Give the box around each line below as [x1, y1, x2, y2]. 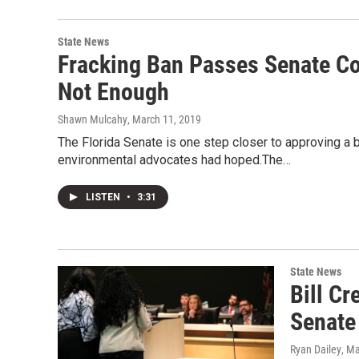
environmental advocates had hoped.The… [58, 152, 291, 167]
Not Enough [58, 78, 169, 106]
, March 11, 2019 [127, 113, 201, 126]
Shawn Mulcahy [58, 113, 127, 126]
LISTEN [86, 192, 123, 203]
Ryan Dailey [290, 343, 341, 356]
